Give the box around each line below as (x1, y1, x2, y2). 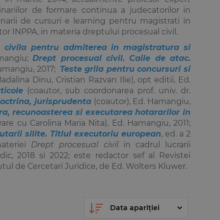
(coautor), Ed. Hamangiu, (91, 96, 191, 106)
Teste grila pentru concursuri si (59, 64, 191, 74)
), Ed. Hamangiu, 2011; (105, 118, 191, 128)
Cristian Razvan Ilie (55, 75, 131, 84)
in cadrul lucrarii (118, 139, 191, 149)
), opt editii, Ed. (131, 75, 191, 84)
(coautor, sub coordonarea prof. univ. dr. (23, 85, 191, 95)
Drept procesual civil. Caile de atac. (32, 53, 191, 63)
